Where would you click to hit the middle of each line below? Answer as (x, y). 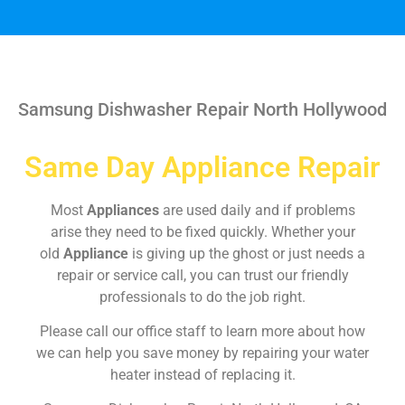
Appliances (124, 210)
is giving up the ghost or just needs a (249, 253)
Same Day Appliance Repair (202, 167)
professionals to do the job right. (202, 297)
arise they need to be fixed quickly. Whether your (202, 231)
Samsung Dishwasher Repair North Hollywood (202, 109)
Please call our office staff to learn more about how (202, 331)
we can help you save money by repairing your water (202, 353)
